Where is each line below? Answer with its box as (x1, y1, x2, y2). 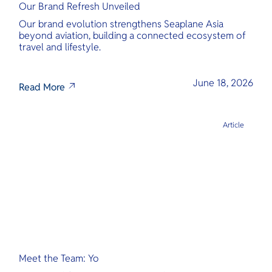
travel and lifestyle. (19, 41, 101, 54)
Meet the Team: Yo (19, 252, 100, 265)
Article (223, 120, 245, 131)
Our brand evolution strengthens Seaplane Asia (19, 18, 224, 31)
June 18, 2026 (192, 76, 253, 89)
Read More (19, 81, 66, 94)
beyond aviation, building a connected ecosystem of (19, 29, 246, 42)
